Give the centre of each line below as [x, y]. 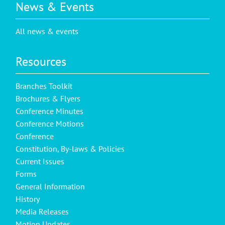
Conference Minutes [50, 111]
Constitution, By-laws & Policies [70, 148]
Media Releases [42, 211]
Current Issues [40, 161]
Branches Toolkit [44, 86]
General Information [50, 186]
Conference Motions [50, 123]
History [28, 199]
